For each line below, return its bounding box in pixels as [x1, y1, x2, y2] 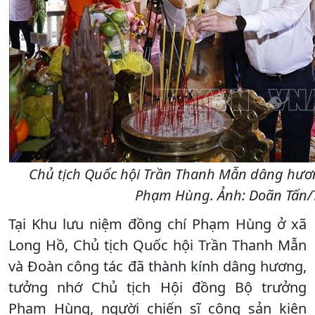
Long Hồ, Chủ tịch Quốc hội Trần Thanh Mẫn [8, 235, 307, 255]
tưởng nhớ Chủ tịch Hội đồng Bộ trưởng [8, 277, 307, 297]
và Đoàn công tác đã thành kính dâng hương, [8, 256, 307, 276]
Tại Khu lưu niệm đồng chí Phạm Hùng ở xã [8, 214, 307, 233]
